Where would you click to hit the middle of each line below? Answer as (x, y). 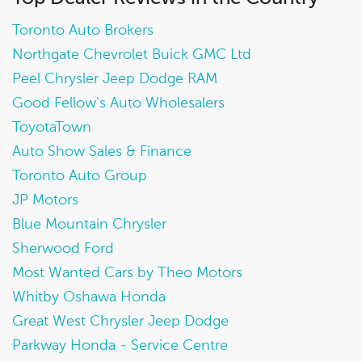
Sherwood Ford (63, 249)
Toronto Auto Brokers (83, 31)
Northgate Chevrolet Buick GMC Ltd (132, 55)
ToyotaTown (52, 128)
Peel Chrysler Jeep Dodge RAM (115, 79)
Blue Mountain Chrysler (89, 225)
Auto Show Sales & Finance (102, 152)
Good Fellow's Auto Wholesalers (118, 103)
